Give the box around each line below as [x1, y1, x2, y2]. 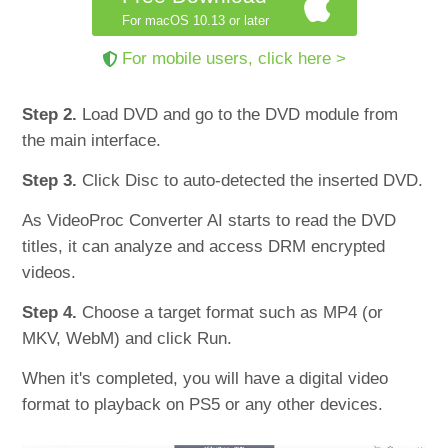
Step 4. [22, 302, 78, 322]
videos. [22, 262, 77, 282]
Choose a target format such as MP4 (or [77, 302, 384, 322]
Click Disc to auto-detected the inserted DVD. [77, 170, 424, 190]
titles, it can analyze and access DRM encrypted [22, 236, 386, 256]
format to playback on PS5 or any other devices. [22, 394, 384, 414]
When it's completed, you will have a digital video [22, 368, 389, 388]
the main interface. [22, 130, 162, 150]
